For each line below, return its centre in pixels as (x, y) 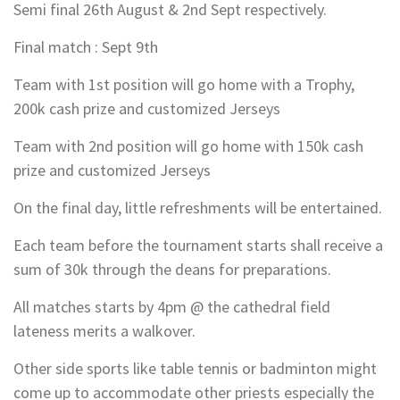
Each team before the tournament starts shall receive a (198, 246)
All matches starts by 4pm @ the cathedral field (172, 307)
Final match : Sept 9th (86, 47)
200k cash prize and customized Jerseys (147, 109)
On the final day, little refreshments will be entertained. (198, 208)
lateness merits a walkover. (104, 331)
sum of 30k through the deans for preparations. (172, 270)
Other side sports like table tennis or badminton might (195, 369)
